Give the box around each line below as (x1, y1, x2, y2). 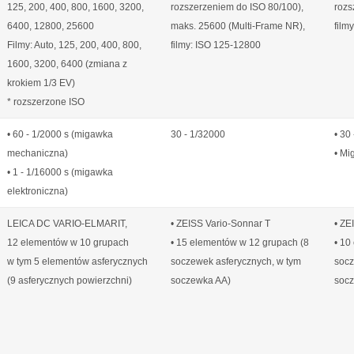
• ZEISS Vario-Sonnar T (171, 218, 270, 229)
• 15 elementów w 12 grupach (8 (171, 237, 309, 248)
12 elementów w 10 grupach (7, 237, 129, 248)
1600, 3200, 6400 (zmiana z (7, 58, 127, 70)
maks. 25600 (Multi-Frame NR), (171, 21, 305, 32)
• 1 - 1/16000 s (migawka (7, 167, 113, 178)
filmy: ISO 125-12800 (171, 40, 261, 51)
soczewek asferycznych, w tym (171, 256, 301, 267)
